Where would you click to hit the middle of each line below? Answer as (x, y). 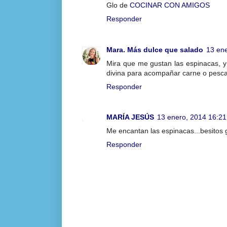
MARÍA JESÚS (130, 117)
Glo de (118, 5)
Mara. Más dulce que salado (155, 49)
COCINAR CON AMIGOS (170, 5)
